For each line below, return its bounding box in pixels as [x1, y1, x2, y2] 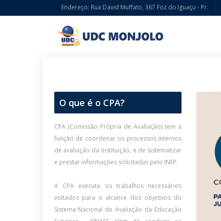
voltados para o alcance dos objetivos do [54, 193, 182, 202]
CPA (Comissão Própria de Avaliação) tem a [54, 122, 182, 131]
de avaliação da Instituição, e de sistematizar [54, 146, 182, 154]
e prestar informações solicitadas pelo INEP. [54, 158, 178, 166]
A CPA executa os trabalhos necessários [54, 182, 182, 190]
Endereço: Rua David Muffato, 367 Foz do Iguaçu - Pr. [61, 3, 208, 11]
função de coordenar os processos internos [54, 134, 182, 143]
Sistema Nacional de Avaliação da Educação [54, 205, 182, 214]
